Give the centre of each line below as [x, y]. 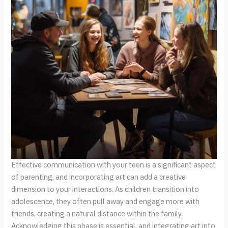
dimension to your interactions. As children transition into [105, 189]
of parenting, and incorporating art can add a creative [99, 177]
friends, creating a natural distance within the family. [97, 213]
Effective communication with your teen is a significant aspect [114, 164]
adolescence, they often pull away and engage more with [106, 201]
